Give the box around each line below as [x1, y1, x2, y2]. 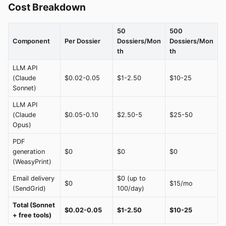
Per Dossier [65, 37, 100, 45]
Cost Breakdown [8, 1, 86, 14]
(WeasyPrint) [13, 158, 51, 166]
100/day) [117, 185, 144, 193]
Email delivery [13, 175, 54, 183]
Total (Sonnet [13, 201, 55, 209]
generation [13, 148, 45, 156]
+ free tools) [13, 211, 51, 219]
